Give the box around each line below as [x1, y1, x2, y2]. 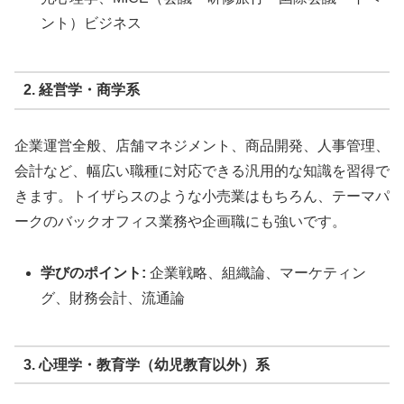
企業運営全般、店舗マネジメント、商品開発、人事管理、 [14, 137, 390, 153]
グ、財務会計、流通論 [41, 289, 186, 306]
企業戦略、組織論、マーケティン [146, 264, 367, 280]
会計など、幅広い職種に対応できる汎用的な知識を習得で [14, 162, 390, 179]
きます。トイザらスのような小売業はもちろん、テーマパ [14, 188, 390, 204]
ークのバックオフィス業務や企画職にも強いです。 [14, 213, 346, 229]
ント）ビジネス [41, 15, 142, 32]
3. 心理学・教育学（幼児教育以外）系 [23, 356, 270, 372]
